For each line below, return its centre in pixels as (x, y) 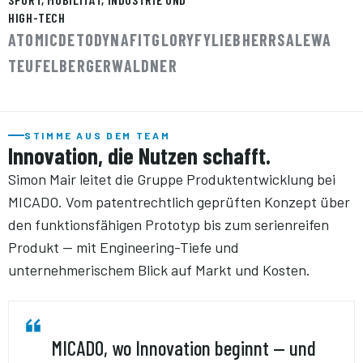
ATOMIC (34, 39)
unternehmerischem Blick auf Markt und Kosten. (159, 269)
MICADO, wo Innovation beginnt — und (184, 347)
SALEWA (305, 39)
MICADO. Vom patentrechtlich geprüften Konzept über (179, 201)
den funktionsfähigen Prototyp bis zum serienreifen (169, 224)
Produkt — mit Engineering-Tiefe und (124, 247)
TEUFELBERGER (60, 65)
